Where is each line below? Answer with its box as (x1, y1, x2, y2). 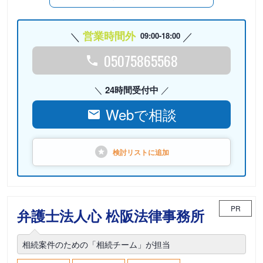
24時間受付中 (104, 83, 159, 96)
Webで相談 (105, 104, 177, 124)
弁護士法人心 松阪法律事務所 (17, 205, 204, 225)
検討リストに (113, 147, 155, 157)
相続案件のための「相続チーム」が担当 (22, 238, 170, 250)
